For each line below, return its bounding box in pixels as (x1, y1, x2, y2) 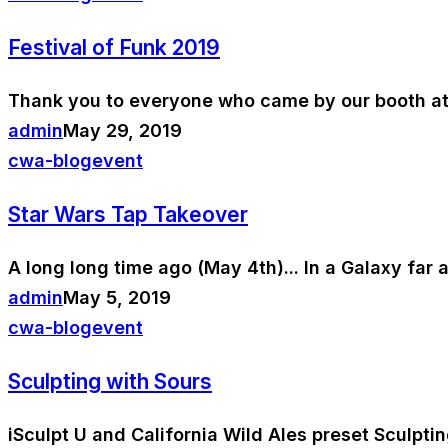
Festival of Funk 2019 (8, 34, 220, 60)
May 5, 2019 (63, 286, 171, 308)
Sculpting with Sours (8, 368, 212, 394)
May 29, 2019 (63, 119, 182, 141)
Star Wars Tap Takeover (8, 201, 248, 227)
